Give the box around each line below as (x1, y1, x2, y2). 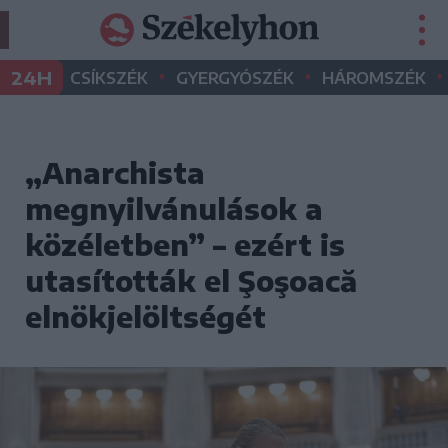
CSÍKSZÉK (70, 68, 148, 88)
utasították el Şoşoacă (25, 263, 357, 298)
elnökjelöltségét (25, 299, 266, 334)
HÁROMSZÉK (322, 68, 426, 88)
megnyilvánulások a (25, 191, 323, 226)
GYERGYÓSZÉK (176, 68, 294, 88)
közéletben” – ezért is (25, 227, 345, 262)
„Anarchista (25, 155, 205, 190)
